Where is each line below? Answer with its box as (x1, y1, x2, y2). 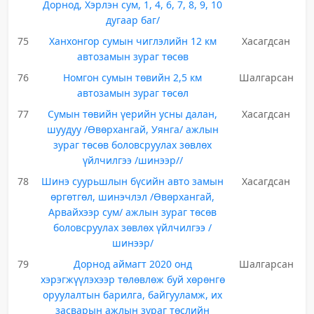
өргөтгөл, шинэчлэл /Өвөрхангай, (50, 190, 215, 203)
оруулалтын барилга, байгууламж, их (43, 288, 223, 301)
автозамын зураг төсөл (76, 86, 189, 100)
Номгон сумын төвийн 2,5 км (63, 71, 203, 84)
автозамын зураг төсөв (76, 50, 189, 63)
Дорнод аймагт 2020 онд (73, 257, 192, 271)
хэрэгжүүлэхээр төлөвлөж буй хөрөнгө (40, 273, 225, 286)
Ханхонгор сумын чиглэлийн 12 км (48, 34, 217, 48)
